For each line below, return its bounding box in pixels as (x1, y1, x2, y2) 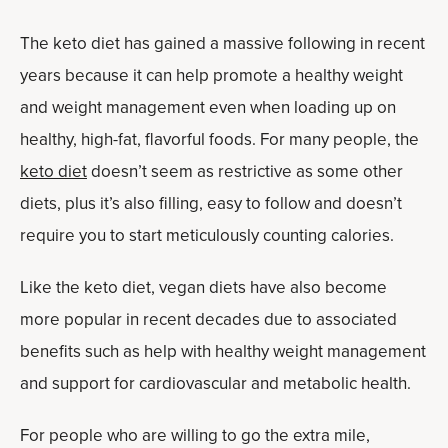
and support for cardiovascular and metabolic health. (20, 371, 411, 396)
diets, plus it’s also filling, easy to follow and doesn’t (20, 191, 402, 216)
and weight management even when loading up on (20, 95, 396, 120)
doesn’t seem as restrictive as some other (87, 159, 403, 184)
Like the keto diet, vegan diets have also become (20, 275, 387, 300)
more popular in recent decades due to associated (20, 307, 397, 332)
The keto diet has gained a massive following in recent (20, 31, 425, 56)
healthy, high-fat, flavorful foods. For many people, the (20, 127, 419, 152)
